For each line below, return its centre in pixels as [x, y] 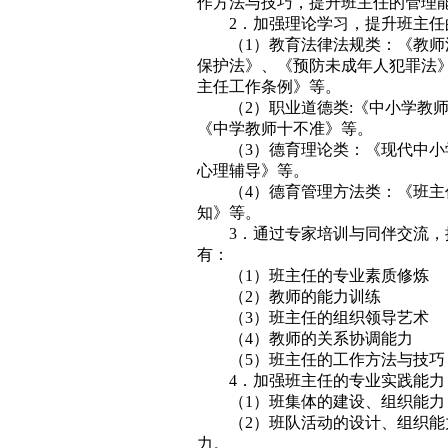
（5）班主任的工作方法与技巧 [336, 359]
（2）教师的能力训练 [304, 296]
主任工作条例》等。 [268, 86]
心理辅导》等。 [252, 170]
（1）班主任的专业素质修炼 [328, 275]
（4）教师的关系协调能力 [320, 338]
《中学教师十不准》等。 [284, 128]
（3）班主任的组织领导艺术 [328, 317]
